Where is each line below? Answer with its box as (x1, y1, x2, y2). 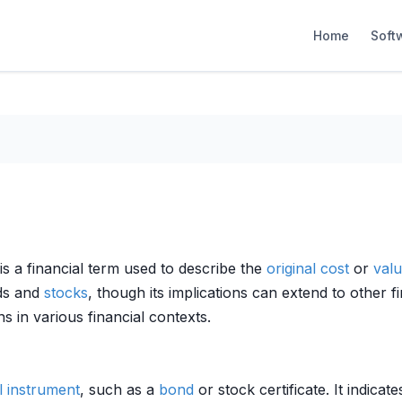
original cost (267, 259, 349, 277)
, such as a (80, 380, 159, 398)
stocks (44, 284, 88, 301)
